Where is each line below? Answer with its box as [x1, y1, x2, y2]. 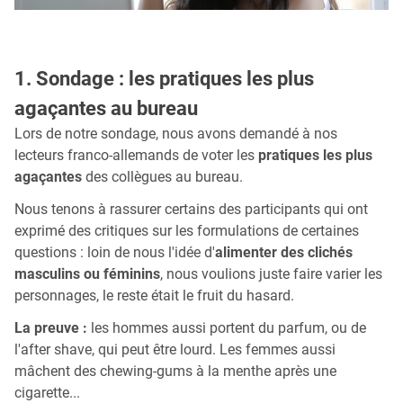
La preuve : [14, 318, 87, 336]
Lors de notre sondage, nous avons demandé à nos [14, 124, 337, 142]
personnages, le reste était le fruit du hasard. [14, 286, 294, 304]
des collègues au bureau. [82, 167, 243, 185]
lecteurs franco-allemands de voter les [14, 146, 258, 164]
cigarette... [14, 383, 80, 401]
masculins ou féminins [14, 264, 160, 282]
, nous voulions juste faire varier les [160, 264, 382, 282]
